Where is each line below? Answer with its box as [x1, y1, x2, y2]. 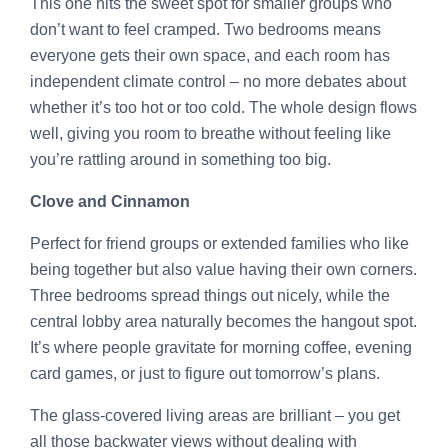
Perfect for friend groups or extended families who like [30, 234, 409, 252]
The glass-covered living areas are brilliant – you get [30, 406, 400, 424]
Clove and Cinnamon [30, 192, 190, 210]
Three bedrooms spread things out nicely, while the [30, 286, 390, 304]
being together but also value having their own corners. [30, 260, 417, 278]
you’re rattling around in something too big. [30, 150, 331, 168]
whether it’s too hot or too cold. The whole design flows [30, 98, 417, 116]
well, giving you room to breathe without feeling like [30, 124, 391, 142]
